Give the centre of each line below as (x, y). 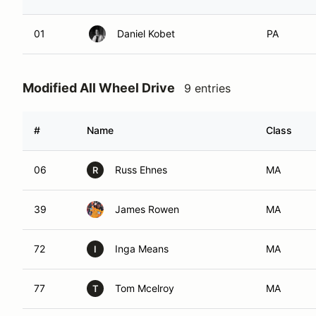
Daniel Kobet (146, 34)
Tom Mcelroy (145, 288)
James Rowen (147, 209)
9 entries (207, 88)
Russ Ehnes (141, 170)
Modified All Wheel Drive (99, 88)
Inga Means (142, 249)
